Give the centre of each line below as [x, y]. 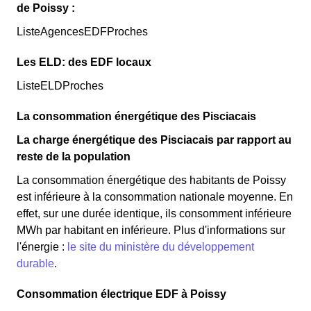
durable [35, 263]
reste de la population [74, 157]
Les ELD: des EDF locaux [84, 62]
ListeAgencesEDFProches [82, 32]
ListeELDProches [60, 86]
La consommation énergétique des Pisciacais [136, 116]
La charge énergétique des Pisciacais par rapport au [154, 140]
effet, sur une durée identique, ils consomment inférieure [154, 213]
